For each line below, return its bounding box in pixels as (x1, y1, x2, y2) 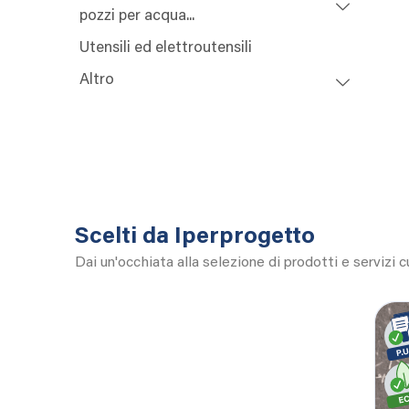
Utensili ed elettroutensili (79, 41, 252, 58)
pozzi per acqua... (79, 9, 194, 26)
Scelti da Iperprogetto (75, 226, 315, 250)
